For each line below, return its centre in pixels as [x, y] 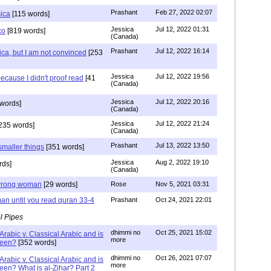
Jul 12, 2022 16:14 [182, 51]
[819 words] [25, 31]
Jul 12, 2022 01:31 [182, 29]
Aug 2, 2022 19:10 [182, 162]
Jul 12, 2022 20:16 [182, 101]
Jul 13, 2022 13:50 [182, 145]
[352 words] [36, 242]
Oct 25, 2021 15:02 [184, 232]
